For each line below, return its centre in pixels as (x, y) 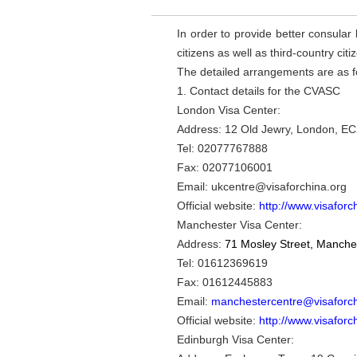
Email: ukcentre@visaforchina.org (262, 186)
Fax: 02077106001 (225, 167)
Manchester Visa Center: (239, 225)
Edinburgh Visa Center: (235, 339)
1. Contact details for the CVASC (259, 91)
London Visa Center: (229, 110)
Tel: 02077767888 (222, 148)
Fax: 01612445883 (225, 282)
